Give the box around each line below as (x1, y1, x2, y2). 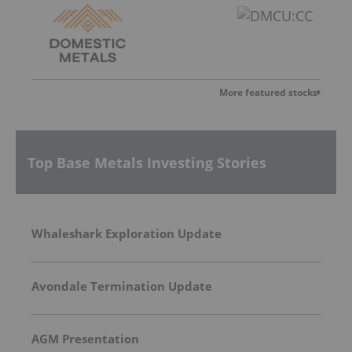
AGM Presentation (31, 331, 139, 347)
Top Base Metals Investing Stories (27, 152, 266, 172)
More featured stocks (219, 86, 317, 100)
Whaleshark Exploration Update (31, 225, 222, 242)
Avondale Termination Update (31, 278, 212, 295)
